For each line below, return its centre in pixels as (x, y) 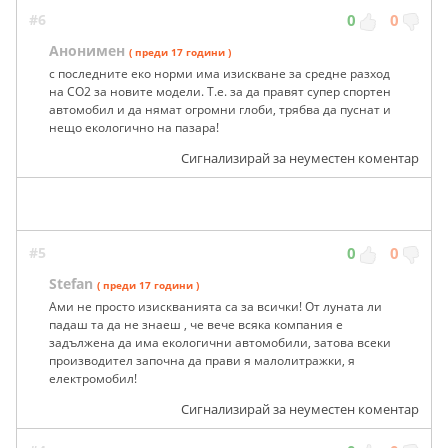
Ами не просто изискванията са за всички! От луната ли (215, 306)
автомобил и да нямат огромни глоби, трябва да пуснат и (220, 109)
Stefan (71, 283)
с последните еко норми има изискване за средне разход (219, 73)
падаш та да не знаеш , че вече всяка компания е (196, 324)
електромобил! (93, 378)
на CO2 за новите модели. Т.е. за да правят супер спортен (220, 91)
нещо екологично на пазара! (134, 127)
